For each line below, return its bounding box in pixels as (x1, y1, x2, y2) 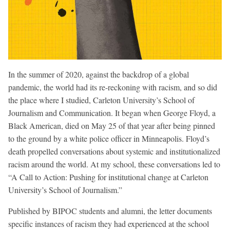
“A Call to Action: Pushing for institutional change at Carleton (8, 171, 208, 183)
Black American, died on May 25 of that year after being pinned (8, 120, 215, 131)
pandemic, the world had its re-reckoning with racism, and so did (8, 82, 217, 93)
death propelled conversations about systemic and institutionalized (8, 146, 220, 157)
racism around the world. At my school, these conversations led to (8, 159, 220, 170)
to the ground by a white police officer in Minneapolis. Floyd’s (8, 133, 209, 144)
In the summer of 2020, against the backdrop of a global (8, 69, 189, 80)
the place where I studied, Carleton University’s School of (8, 94, 195, 106)
